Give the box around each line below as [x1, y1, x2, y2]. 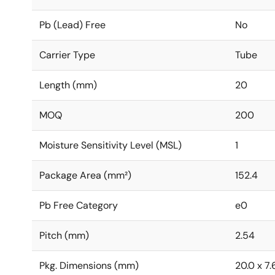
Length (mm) [39, 79, 97, 91]
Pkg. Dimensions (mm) [39, 259, 139, 272]
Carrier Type [39, 48, 95, 61]
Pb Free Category [39, 199, 118, 212]
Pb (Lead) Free [39, 18, 106, 31]
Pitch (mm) [39, 229, 89, 242]
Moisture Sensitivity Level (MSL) [39, 139, 182, 152]
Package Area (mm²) [39, 169, 131, 182]
